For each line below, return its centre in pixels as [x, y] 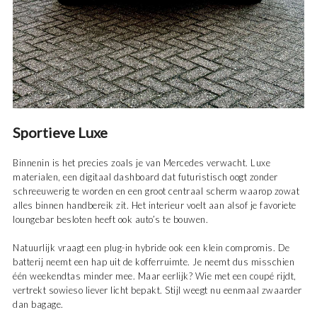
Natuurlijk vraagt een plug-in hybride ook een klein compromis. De [151, 248]
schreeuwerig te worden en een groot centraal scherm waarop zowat [156, 191]
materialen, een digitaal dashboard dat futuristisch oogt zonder [145, 177]
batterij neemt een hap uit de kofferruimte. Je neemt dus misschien [154, 262]
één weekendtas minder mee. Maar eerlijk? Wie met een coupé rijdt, [155, 276]
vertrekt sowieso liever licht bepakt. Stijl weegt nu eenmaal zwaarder [157, 290]
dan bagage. [38, 305]
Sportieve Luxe [60, 133]
